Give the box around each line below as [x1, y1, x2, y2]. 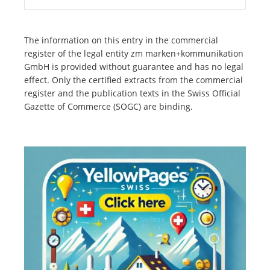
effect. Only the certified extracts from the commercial [24, 74, 243, 86]
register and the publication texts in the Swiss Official [24, 87, 240, 99]
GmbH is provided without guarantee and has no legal [24, 61, 243, 73]
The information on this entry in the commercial [24, 34, 218, 46]
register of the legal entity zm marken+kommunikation [24, 48, 243, 60]
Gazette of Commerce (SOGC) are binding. [24, 101, 193, 113]
